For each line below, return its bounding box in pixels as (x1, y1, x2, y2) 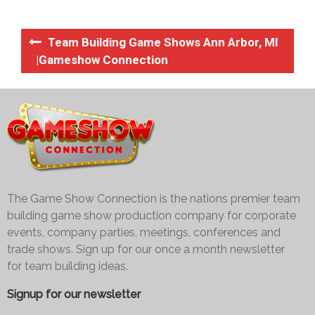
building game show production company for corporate (7, 208, 296, 222)
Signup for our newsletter (7, 287, 141, 301)
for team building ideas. (7, 259, 128, 273)
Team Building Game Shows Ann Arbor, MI (48, 34, 278, 49)
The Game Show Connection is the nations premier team (7, 191, 300, 205)
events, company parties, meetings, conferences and (7, 225, 281, 239)
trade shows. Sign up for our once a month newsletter (7, 242, 285, 256)
